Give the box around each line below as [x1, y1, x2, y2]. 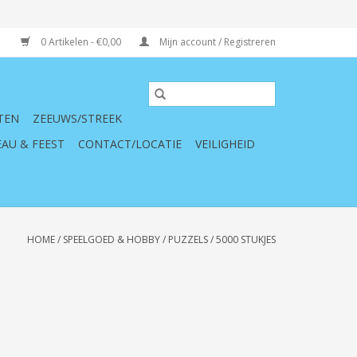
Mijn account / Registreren [157, 35, 276, 49]
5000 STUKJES [216, 233, 276, 246]
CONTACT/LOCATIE [78, 136, 182, 151]
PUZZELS [168, 233, 208, 246]
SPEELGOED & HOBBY [63, 233, 160, 246]
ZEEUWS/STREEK [33, 111, 122, 126]
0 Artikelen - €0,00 [38, 35, 124, 49]
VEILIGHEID [195, 136, 255, 151]
